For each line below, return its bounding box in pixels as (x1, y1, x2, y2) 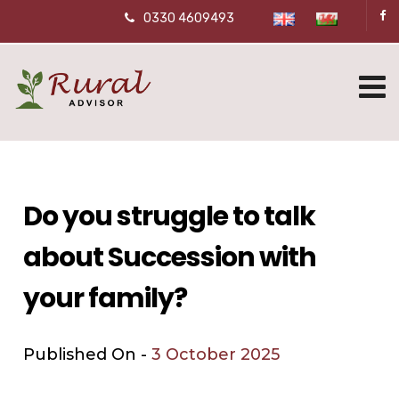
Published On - (23, 345, 152, 365)
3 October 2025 (151, 345, 281, 365)
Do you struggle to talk (23, 198, 316, 236)
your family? (23, 280, 188, 318)
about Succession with (23, 239, 317, 277)
